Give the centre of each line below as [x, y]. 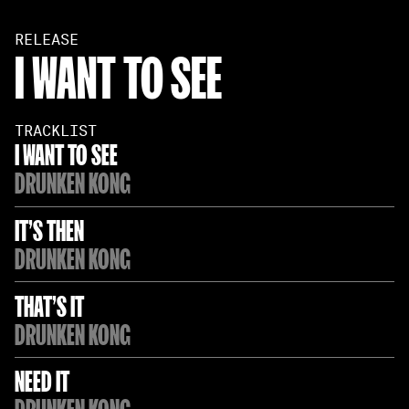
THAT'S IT [49, 304]
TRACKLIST [55, 131]
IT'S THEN [49, 228]
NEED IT [42, 379]
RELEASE [46, 40]
